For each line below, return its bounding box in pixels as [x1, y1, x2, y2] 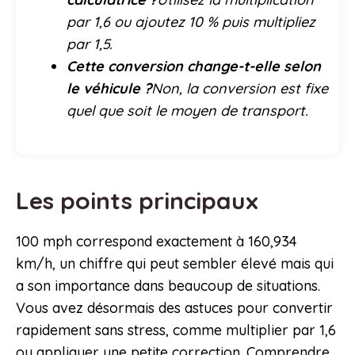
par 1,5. [67, 35, 113, 54]
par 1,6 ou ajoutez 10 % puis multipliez [67, 13, 315, 32]
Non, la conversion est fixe [151, 79, 328, 98]
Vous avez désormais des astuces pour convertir [16, 299, 333, 318]
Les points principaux [16, 185, 265, 216]
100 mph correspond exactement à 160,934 [16, 232, 297, 251]
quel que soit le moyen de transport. [67, 101, 308, 120]
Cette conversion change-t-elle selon [67, 57, 321, 76]
